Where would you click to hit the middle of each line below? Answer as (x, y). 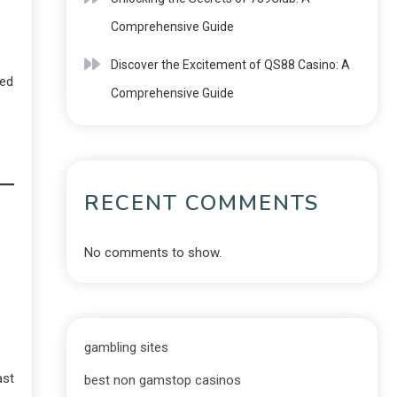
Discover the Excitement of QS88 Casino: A (230, 65)
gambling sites (126, 347)
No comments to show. (153, 253)
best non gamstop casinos (163, 380)
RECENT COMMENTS (202, 203)
